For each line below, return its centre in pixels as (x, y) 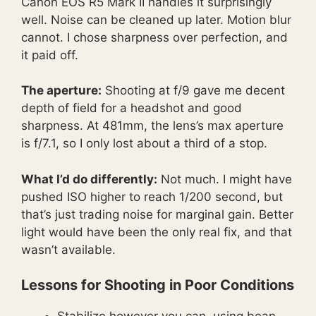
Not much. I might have (225, 179)
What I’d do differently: (89, 179)
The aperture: (61, 91)
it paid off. (50, 55)
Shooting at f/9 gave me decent (193, 91)
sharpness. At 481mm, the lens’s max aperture (152, 126)
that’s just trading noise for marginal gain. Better (157, 214)
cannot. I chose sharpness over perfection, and (154, 37)
